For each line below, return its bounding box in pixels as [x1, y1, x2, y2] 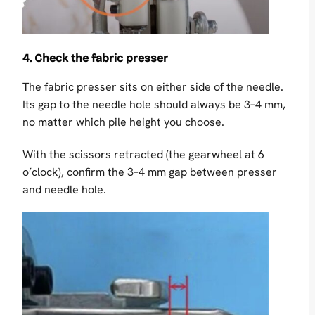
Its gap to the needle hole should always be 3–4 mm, [22, 96, 285, 112]
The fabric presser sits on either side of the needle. [22, 79, 283, 94]
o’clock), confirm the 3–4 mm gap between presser [22, 164, 277, 179]
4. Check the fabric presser [22, 51, 168, 65]
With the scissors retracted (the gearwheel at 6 [22, 146, 264, 162]
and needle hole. [22, 181, 106, 197]
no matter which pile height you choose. [22, 114, 224, 129]
